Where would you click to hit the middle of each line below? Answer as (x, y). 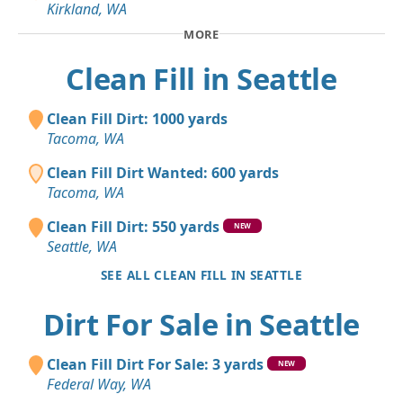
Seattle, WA (82, 247)
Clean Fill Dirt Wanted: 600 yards (163, 173)
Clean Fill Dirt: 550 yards (133, 227)
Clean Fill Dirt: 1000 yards (137, 119)
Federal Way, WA (99, 385)
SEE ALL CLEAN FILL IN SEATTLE (201, 275)
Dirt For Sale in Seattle (201, 325)
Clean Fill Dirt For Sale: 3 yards (155, 365)
